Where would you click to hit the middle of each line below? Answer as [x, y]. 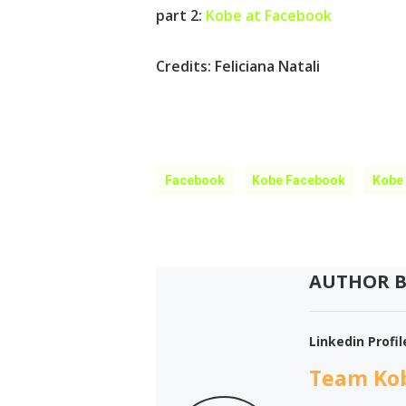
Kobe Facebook [299, 180]
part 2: [179, 15]
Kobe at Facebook [267, 15]
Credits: [185, 66]
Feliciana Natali [269, 66]
